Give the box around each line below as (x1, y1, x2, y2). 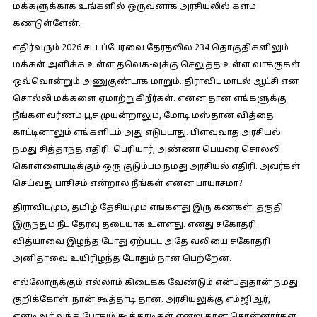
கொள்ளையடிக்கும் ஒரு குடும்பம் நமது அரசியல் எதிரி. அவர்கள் (12, 162, 300, 172)
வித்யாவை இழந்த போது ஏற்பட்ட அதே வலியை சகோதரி (12, 237, 270, 247)
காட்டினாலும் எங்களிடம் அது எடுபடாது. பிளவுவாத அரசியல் (12, 128, 281, 138)
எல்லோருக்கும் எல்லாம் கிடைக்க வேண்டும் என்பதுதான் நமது (12, 278, 298, 288)
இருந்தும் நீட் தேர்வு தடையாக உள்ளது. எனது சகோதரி (12, 220, 256, 230)
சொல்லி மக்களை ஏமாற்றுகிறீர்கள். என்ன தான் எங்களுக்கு (12, 94, 287, 104)
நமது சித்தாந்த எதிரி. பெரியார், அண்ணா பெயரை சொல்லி (12, 145, 280, 155)
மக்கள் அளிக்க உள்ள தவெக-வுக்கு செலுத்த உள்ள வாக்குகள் (12, 60, 300, 70)
